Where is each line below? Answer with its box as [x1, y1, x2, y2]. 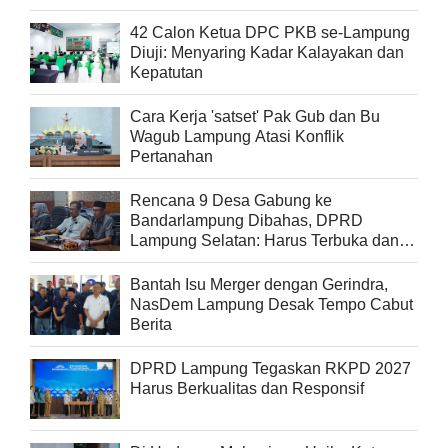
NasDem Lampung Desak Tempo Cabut [130, 296, 413, 314]
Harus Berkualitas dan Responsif [130, 380, 364, 398]
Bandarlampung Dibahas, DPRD [130, 212, 363, 230]
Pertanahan [130, 148, 213, 166]
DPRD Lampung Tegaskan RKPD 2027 [130, 360, 411, 378]
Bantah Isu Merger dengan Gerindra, [130, 276, 388, 294]
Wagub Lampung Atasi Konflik [130, 128, 344, 146]
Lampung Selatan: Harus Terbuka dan [130, 232, 399, 250]
